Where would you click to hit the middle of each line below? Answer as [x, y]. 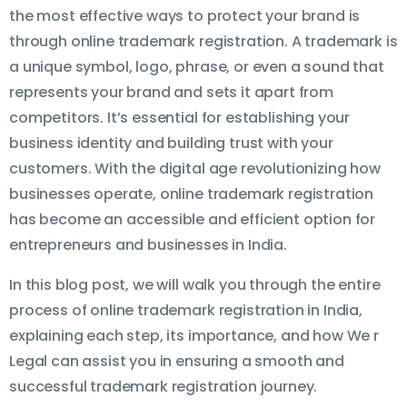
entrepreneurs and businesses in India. [148, 245]
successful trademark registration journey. [164, 387]
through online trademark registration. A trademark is [203, 42]
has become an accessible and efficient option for [193, 220]
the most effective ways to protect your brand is [185, 16]
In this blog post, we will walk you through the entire [195, 285]
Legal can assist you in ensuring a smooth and [177, 362]
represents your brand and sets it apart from [171, 93]
